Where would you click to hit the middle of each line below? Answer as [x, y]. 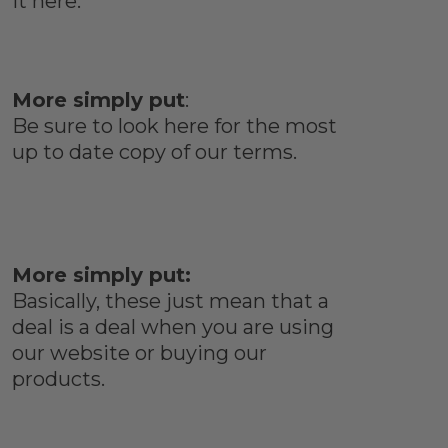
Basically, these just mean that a [170, 301]
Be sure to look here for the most [174, 126]
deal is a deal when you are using [172, 327]
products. [58, 379]
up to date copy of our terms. [154, 152]
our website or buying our [139, 353]
